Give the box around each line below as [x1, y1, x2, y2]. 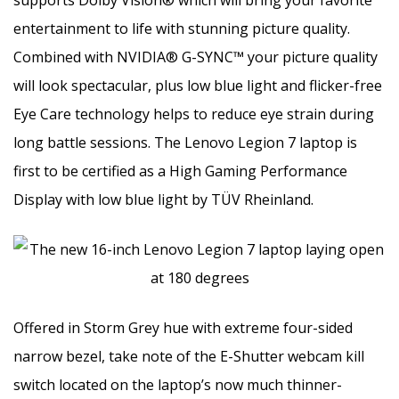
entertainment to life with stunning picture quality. [13, 18, 350, 38]
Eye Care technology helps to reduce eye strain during [13, 103, 374, 124]
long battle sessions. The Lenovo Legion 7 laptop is [13, 132, 357, 152]
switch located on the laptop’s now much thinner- [13, 374, 342, 395]
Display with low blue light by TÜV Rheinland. [13, 189, 313, 209]
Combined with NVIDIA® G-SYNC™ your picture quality [13, 46, 378, 67]
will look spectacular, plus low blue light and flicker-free [13, 75, 382, 95]
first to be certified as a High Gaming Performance [13, 160, 347, 181]
